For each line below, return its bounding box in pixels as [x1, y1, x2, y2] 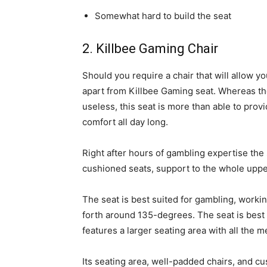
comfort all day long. [82, 116, 168, 128]
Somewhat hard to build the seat [95, 10, 231, 21]
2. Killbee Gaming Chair [82, 41, 218, 56]
